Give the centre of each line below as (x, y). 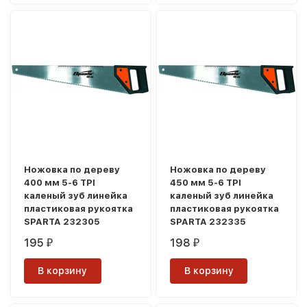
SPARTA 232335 (208, 222)
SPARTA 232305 (62, 222)
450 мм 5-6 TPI (206, 183)
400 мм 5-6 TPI (60, 183)
